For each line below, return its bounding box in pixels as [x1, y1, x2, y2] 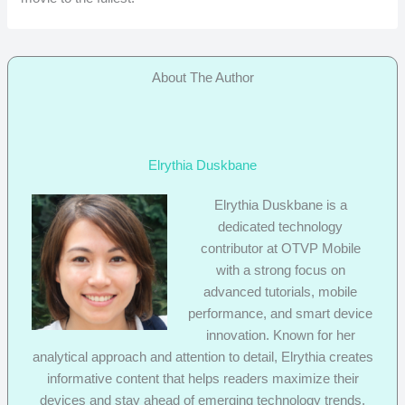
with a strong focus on [215, 261, 345, 278]
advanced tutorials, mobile [203, 283, 358, 299]
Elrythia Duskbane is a [213, 196, 347, 212]
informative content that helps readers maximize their [46, 370, 359, 386]
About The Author [151, 70, 254, 86]
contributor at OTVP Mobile [200, 240, 361, 256]
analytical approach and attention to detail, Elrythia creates [32, 348, 373, 364]
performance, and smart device [188, 305, 373, 321]
